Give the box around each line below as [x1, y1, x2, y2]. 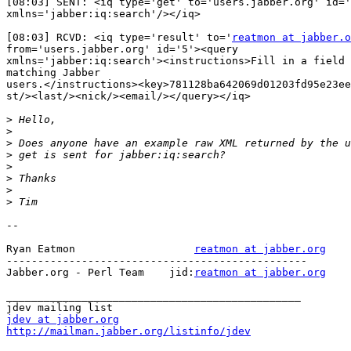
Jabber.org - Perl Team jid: [6, 266, 194, 279]
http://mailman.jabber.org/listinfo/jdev [6, 325, 251, 338]
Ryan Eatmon [6, 243, 194, 255]
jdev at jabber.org [6, 313, 119, 326]
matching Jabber [6, 67, 100, 79]
